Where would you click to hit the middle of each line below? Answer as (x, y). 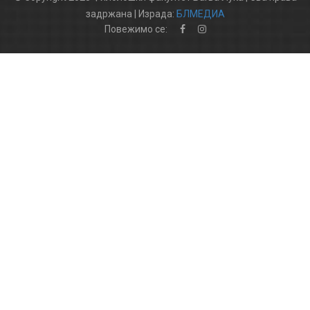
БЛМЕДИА (200, 14)
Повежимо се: (136, 29)
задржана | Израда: (131, 14)
